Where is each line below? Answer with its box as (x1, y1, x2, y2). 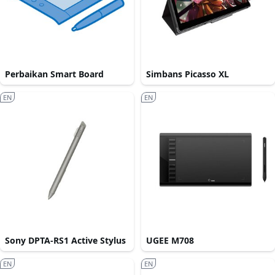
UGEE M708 (146, 234, 194, 247)
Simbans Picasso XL (146, 68, 229, 80)
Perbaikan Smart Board (5, 68, 104, 80)
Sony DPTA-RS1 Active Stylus (5, 234, 126, 247)
